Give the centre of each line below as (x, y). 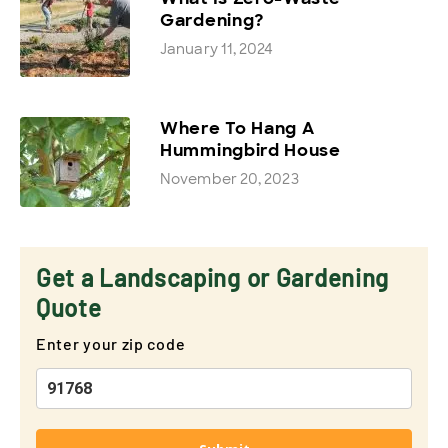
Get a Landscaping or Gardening (213, 277)
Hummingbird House (250, 149)
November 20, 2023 (229, 178)
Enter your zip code (111, 343)
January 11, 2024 (217, 48)
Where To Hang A (237, 127)
